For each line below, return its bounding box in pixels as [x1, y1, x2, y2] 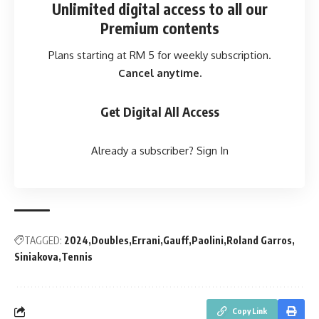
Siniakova [14, 251, 58, 263]
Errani [132, 234, 160, 246]
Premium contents [100, 19, 219, 38]
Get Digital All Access [100, 103, 219, 120]
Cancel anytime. [117, 66, 202, 80]
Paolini [192, 234, 224, 246]
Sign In [196, 144, 229, 157]
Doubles [91, 234, 129, 246]
